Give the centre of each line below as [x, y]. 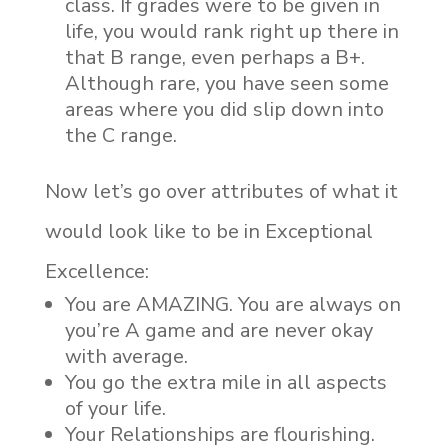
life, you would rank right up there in [231, 31]
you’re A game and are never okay [218, 330]
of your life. [115, 408]
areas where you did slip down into [224, 109]
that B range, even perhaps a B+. [214, 57]
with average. [126, 356]
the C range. [120, 135]
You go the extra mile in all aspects [225, 382]
